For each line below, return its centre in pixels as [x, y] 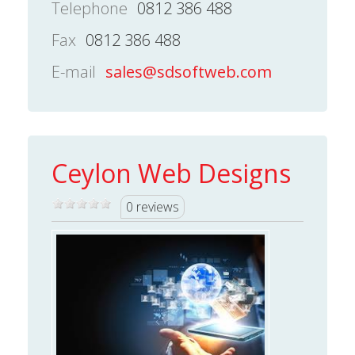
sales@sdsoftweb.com [189, 71]
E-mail [74, 71]
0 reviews [153, 206]
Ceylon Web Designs [171, 173]
